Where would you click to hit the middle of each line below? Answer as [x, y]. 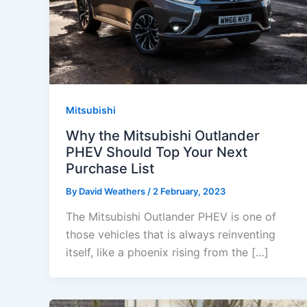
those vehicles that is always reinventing [171, 235]
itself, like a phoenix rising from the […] [167, 253]
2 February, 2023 [189, 191]
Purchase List [110, 168]
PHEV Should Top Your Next [157, 152]
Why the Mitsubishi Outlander [163, 135]
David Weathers [113, 191]
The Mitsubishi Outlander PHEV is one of [171, 217]
